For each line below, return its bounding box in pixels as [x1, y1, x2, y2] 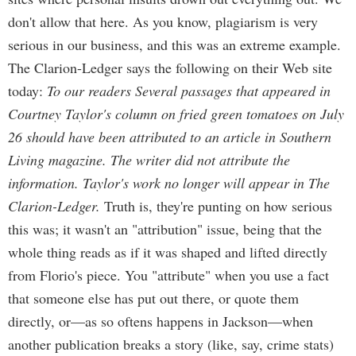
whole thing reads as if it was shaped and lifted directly [8, 242, 327, 261]
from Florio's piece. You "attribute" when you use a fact [8, 265, 329, 284]
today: [8, 81, 47, 100]
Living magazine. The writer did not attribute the [8, 150, 290, 169]
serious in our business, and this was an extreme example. [8, 35, 341, 54]
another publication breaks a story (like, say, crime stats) [8, 335, 334, 354]
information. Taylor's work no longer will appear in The [8, 173, 330, 192]
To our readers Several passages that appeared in [47, 81, 331, 100]
